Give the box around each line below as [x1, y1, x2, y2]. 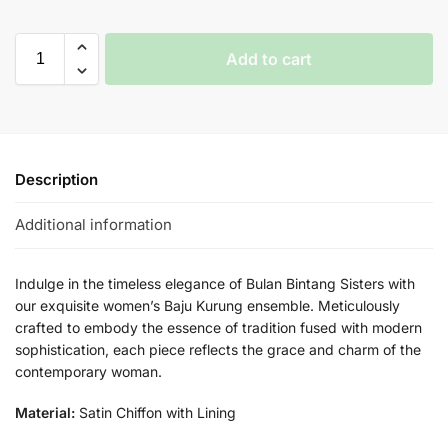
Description [15, 169, 98, 189]
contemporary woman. [15, 362, 162, 380]
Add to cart [226, 48, 312, 69]
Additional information [15, 215, 172, 235]
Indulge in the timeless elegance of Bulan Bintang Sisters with [15, 274, 415, 292]
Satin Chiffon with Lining [75, 403, 236, 421]
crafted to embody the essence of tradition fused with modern [15, 318, 422, 336]
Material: [15, 403, 75, 421]
